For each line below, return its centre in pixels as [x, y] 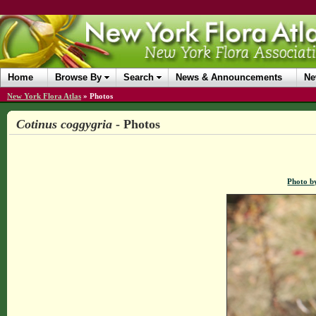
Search [139, 77]
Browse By [78, 77]
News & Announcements [229, 77]
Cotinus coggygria [64, 124]
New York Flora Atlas [44, 96]
